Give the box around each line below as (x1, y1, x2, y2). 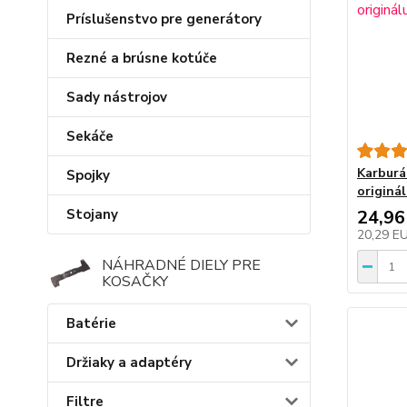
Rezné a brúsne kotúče (66, 49, 217, 67)
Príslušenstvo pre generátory (66, 10, 262, 28)
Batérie (66, 314, 116, 333)
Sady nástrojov (66, 88, 167, 106)
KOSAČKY (102, 272, 168, 292)
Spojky (66, 166, 110, 184)
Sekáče (66, 127, 114, 145)
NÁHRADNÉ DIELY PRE (102, 255, 261, 275)
